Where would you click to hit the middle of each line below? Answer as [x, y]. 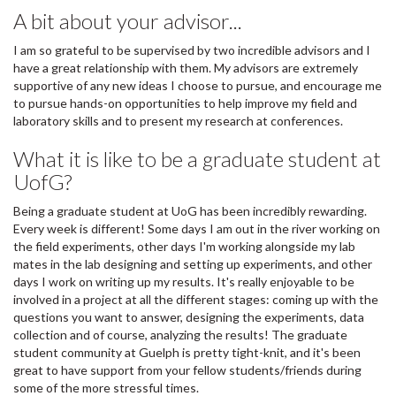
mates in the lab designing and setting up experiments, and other [193, 263]
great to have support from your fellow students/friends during [187, 369]
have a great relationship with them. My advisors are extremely [186, 67]
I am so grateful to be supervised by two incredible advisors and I [192, 49]
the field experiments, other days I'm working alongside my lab [184, 246]
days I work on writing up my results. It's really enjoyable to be [184, 281]
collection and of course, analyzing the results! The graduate [180, 334]
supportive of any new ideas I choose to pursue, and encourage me [198, 85]
